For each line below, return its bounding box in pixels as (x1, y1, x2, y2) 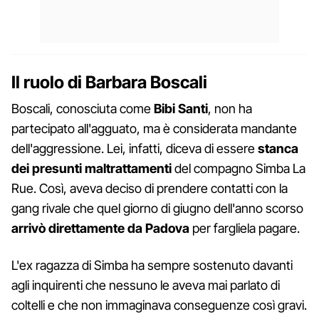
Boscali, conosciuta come (11, 100, 154, 116)
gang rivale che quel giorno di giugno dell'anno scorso (11, 200, 303, 216)
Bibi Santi (154, 100, 208, 116)
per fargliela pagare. (189, 220, 300, 236)
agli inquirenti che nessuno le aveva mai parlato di (11, 277, 280, 293)
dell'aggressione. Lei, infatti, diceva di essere (11, 140, 258, 156)
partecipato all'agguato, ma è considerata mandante (11, 120, 297, 136)
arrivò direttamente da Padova (11, 220, 189, 236)
